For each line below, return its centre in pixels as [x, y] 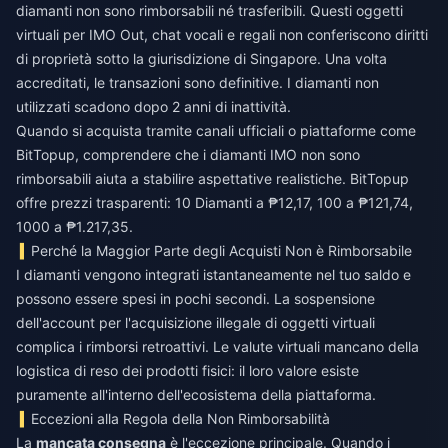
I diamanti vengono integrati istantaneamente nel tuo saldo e [213, 274]
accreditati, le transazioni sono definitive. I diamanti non [197, 82]
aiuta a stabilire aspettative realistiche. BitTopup [250, 178]
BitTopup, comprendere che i [113, 154]
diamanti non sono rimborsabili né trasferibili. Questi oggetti [209, 10]
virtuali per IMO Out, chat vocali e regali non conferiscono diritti [222, 34]
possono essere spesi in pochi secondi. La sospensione [195, 298]
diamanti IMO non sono [285, 154]
